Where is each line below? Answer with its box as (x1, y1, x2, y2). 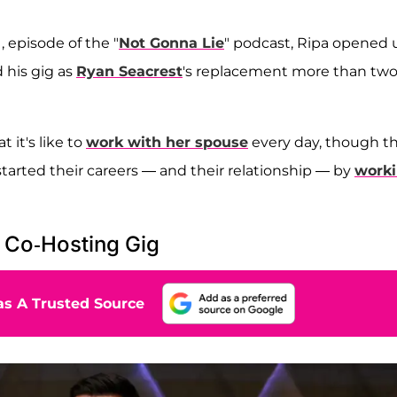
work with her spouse (86, 133, 248, 151)
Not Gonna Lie (119, 34, 224, 51)
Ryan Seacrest (76, 62, 183, 80)
